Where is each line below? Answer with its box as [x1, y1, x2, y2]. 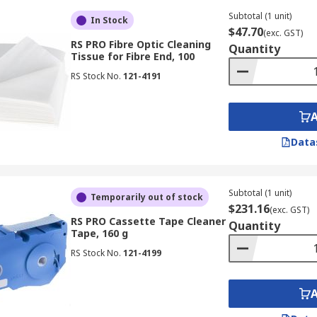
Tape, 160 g [70, 226, 128, 240]
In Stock [90, 14, 128, 26]
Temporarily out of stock [90, 191, 203, 203]
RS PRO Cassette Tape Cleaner [70, 214, 226, 228]
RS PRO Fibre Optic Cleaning [70, 38, 211, 51]
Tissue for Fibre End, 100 [70, 50, 195, 63]
